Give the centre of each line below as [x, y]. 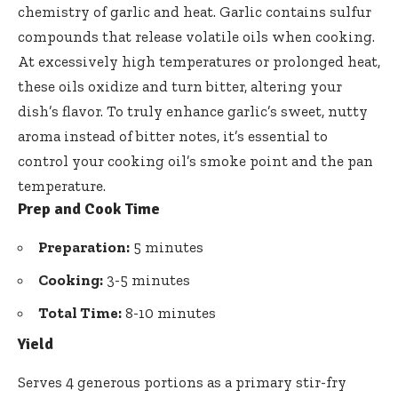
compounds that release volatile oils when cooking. [196, 36]
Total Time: [80, 312]
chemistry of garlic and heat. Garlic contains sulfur [195, 11]
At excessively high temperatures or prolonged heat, [199, 61]
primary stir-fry [291, 382]
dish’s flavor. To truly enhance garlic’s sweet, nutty [193, 111]
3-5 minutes [147, 279]
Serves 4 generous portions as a [127, 382]
